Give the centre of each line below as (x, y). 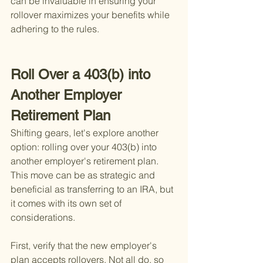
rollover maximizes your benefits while (91, 15)
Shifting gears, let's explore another (86, 133)
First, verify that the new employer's (85, 246)
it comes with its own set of (67, 203)
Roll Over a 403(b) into (82, 75)
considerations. (43, 218)
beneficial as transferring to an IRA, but (93, 189)
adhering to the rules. (55, 29)
